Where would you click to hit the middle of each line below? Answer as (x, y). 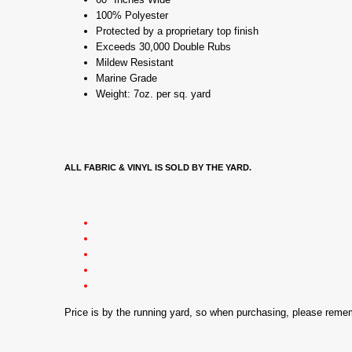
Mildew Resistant (135, 62)
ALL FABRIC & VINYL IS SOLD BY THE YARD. (158, 168)
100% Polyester (132, 15)
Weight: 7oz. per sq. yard (153, 94)
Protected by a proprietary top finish (177, 31)
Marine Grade (126, 78)
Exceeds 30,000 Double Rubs (163, 47)
